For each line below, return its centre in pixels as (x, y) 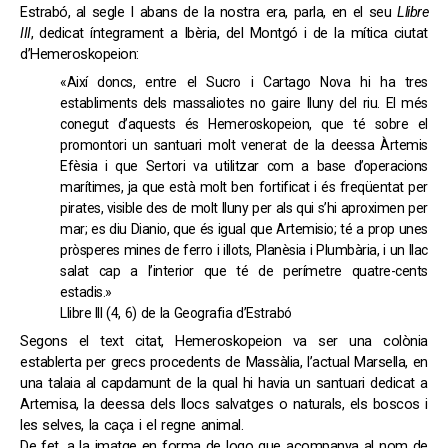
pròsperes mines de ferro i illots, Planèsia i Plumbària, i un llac (244, 250)
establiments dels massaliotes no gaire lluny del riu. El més (244, 103)
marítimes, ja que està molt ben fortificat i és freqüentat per (244, 187)
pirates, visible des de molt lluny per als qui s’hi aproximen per (244, 208)
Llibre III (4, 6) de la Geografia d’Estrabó (176, 313)
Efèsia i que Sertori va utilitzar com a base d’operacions (244, 166)
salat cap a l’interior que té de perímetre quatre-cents (244, 271)
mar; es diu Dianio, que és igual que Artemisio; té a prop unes (244, 229)
